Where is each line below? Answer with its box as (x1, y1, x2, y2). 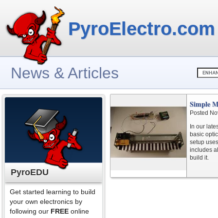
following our (10, 207, 51, 215)
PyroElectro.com (68, 18, 215, 39)
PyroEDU (11, 167, 49, 177)
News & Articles (11, 64, 119, 82)
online (69, 207, 89, 215)
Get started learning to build (10, 188, 95, 196)
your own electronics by (10, 198, 82, 205)
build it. (190, 154, 209, 161)
